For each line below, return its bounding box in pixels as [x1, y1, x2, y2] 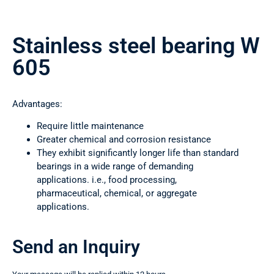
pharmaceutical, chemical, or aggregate [37, 188, 197, 199]
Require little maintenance [37, 120, 144, 132]
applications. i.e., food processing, [37, 174, 177, 186]
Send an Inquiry [12, 236, 140, 258]
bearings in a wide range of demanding [37, 161, 193, 172]
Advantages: [12, 98, 62, 110]
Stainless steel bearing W [12, 33, 260, 59]
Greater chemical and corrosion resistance [37, 134, 211, 146]
